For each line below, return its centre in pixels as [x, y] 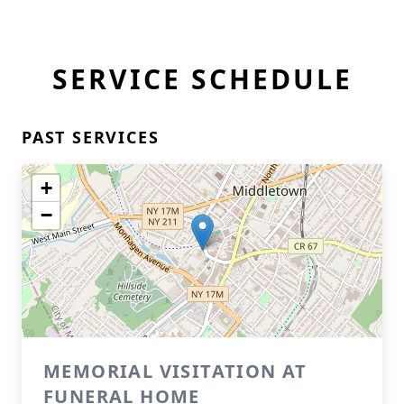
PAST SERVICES [91, 137]
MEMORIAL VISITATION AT [175, 371]
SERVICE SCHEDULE [202, 79]
